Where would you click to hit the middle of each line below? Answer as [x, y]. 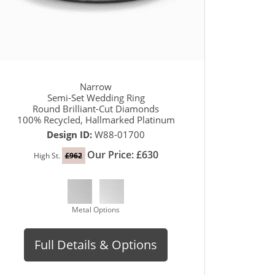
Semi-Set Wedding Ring [96, 97]
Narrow [96, 86]
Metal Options [96, 209]
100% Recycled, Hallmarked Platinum [96, 119]
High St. [48, 155]
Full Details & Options [96, 244]
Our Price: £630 [122, 154]
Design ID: [71, 134]
